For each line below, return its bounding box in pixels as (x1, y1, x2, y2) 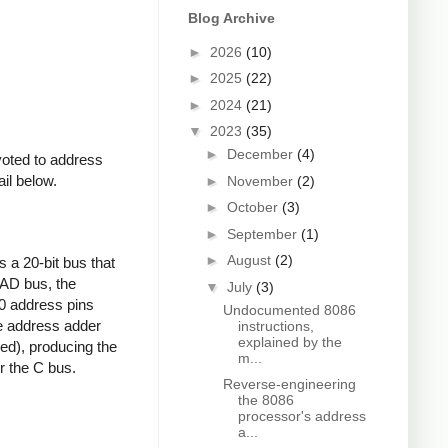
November (226, 172, 297, 189)
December (226, 146, 297, 163)
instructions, (237, 317, 314, 334)
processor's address (237, 408, 366, 425)
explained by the (237, 333, 342, 350)
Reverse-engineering (222, 376, 356, 393)
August (226, 252, 275, 269)
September (226, 225, 301, 242)
